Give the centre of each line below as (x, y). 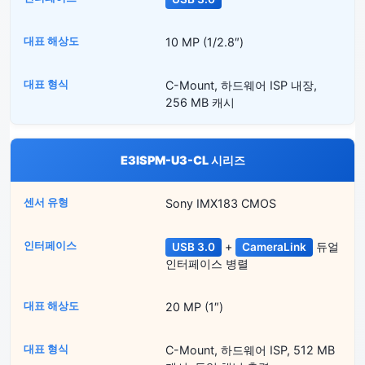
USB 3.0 (193, 247)
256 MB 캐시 (200, 103)
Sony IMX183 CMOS (220, 204)
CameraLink (274, 247)
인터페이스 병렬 (207, 264)
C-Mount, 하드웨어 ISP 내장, (241, 86)
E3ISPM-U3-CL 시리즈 (182, 161)
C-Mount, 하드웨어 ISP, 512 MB (250, 350)
